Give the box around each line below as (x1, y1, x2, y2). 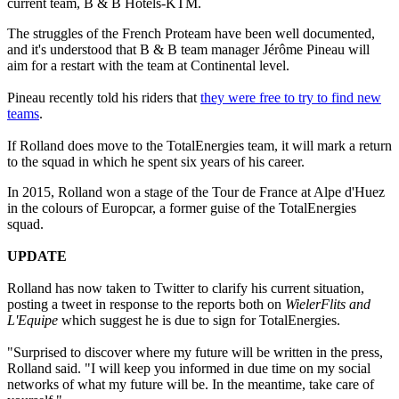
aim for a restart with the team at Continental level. (7, 58, 289, 74)
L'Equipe (7, 313, 58, 329)
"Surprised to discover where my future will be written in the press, (7, 345, 383, 361)
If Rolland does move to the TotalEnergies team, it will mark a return (7, 138, 392, 154)
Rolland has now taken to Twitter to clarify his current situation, (7, 281, 364, 297)
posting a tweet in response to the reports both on (7, 297, 285, 313)
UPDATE (7, 248, 67, 265)
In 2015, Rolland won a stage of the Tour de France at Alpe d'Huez (7, 184, 385, 200)
